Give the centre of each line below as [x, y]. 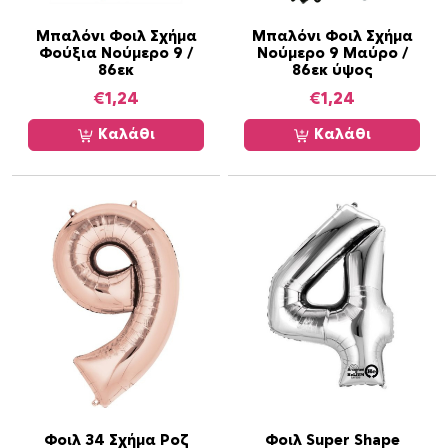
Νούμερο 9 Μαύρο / [332, 54]
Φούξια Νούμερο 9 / [116, 54]
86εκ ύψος [332, 71]
